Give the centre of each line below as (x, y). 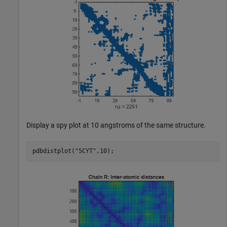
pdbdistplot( (53, 151)
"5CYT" (85, 151)
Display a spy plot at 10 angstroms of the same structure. (116, 125)
